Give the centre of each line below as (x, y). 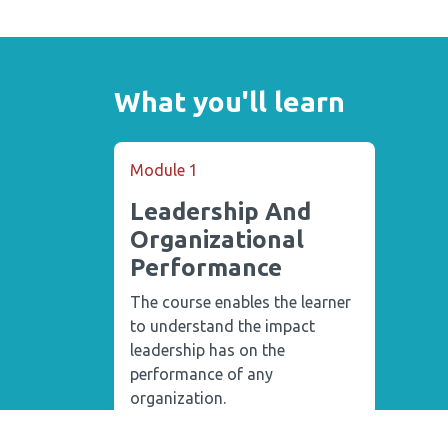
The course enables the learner (240, 301)
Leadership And (220, 211)
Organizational (217, 239)
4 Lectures (179, 435)
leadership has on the (207, 349)
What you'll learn (229, 101)
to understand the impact (222, 325)
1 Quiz (252, 435)
